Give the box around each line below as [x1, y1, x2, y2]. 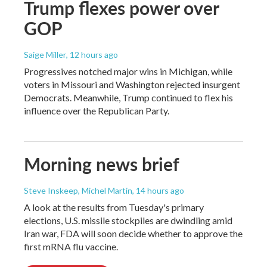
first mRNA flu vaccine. [24, 240, 118, 252]
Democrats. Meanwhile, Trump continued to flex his [24, 91, 233, 103]
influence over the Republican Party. [24, 104, 169, 116]
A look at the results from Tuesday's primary [24, 201, 204, 213]
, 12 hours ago [66, 49, 118, 60]
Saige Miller [24, 49, 66, 60]
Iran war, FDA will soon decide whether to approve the [24, 227, 243, 239]
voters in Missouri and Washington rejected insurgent [24, 78, 240, 90]
